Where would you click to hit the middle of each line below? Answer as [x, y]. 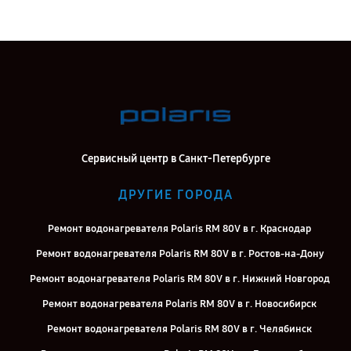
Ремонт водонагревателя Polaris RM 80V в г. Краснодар [179, 229]
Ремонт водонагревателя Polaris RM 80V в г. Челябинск [179, 329]
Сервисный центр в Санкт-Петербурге [175, 159]
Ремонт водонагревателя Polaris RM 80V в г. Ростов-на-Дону [179, 254]
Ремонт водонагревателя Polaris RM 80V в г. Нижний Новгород [179, 279]
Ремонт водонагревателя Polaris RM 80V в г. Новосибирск [179, 304]
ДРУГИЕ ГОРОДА [175, 195]
